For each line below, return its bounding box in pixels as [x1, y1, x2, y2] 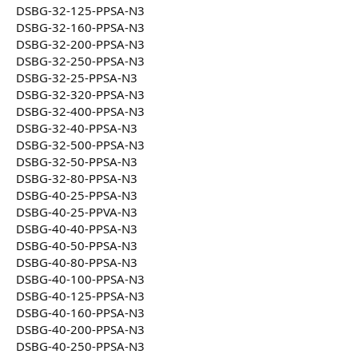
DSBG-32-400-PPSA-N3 [16, 103, 145, 120]
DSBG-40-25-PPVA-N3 [16, 204, 137, 221]
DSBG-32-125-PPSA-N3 [16, 2, 145, 19]
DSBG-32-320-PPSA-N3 [16, 86, 145, 103]
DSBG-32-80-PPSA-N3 [16, 170, 137, 187]
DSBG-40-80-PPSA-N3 [16, 254, 137, 271]
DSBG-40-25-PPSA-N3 [16, 187, 137, 204]
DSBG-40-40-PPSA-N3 [16, 221, 137, 237]
